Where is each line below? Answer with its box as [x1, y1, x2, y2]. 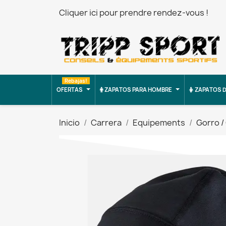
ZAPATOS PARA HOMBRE [104, 86, 172, 94]
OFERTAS [56, 86, 83, 94]
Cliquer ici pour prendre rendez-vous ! [59, 7, 208, 18]
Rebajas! [65, 77, 87, 85]
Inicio [59, 117, 80, 129]
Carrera [91, 117, 122, 129]
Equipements [133, 117, 185, 129]
